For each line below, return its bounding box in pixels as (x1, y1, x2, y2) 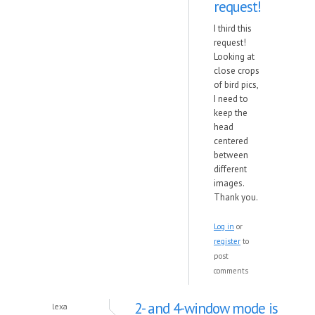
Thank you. (214, 191, 258, 203)
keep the (214, 107, 247, 119)
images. (214, 177, 244, 189)
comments (214, 266, 248, 276)
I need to (214, 93, 248, 105)
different (214, 163, 247, 175)
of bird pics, (214, 79, 258, 91)
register (214, 236, 240, 246)
